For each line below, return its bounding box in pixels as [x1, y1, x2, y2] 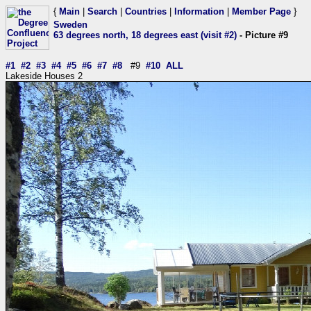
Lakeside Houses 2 [6, 71, 83, 81]
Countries [125, 6, 167, 17]
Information [174, 6, 224, 17]
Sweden [53, 19, 87, 30]
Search [87, 6, 117, 17]
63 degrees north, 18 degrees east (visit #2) [53, 30, 237, 40]
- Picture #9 [237, 30, 288, 40]
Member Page [232, 6, 291, 17]
